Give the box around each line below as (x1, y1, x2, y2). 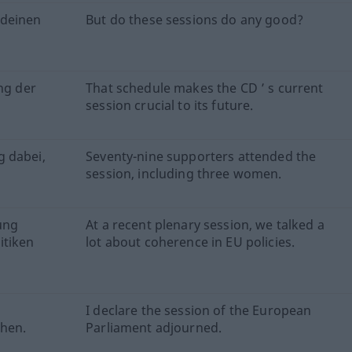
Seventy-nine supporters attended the (86, 147, 317, 165)
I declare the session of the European (86, 301, 312, 319)
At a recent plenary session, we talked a (86, 215, 324, 233)
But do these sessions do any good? (86, 10, 303, 28)
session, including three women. (86, 164, 282, 182)
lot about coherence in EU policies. (86, 233, 295, 251)
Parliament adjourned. (86, 318, 222, 336)
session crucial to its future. (86, 96, 254, 114)
